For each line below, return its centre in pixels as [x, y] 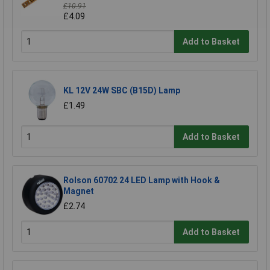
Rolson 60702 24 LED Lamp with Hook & [142, 181]
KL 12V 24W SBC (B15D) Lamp [122, 91]
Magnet [79, 191]
